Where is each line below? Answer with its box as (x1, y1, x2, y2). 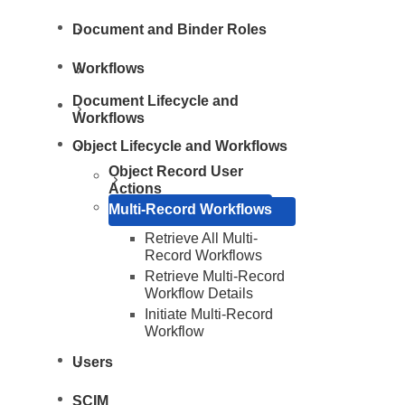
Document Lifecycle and (72, 93, 240, 108)
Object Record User (108, 164, 244, 179)
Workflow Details (145, 286, 254, 301)
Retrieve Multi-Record (145, 268, 286, 284)
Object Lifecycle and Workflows (72, 137, 288, 154)
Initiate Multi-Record (145, 306, 274, 322)
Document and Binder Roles (72, 21, 268, 37)
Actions (108, 181, 163, 196)
